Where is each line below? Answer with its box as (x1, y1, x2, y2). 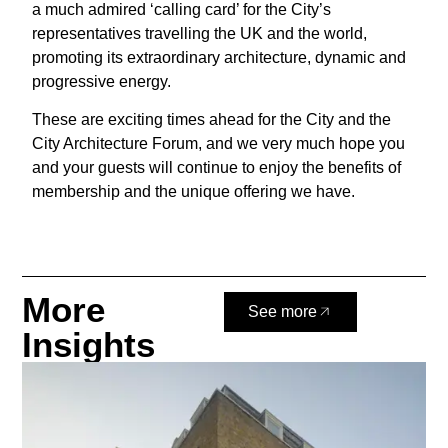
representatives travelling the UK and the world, (32, 25, 368, 43)
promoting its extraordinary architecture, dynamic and (32, 49, 407, 67)
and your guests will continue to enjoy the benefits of (32, 159, 402, 177)
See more (248, 303, 317, 321)
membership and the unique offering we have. (32, 183, 356, 201)
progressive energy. (32, 73, 172, 91)
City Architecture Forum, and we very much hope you (32, 135, 406, 153)
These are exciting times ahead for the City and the (32, 111, 392, 129)
